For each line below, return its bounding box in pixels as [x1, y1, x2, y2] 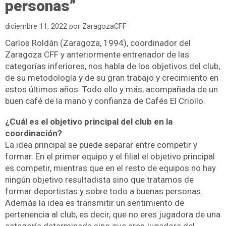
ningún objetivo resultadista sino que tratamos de [5, 175, 194, 185]
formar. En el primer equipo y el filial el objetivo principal [5, 151, 215, 162]
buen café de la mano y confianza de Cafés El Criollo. [5, 95, 205, 106]
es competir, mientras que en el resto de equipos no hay [5, 163, 216, 174]
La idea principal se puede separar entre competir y [5, 140, 197, 150]
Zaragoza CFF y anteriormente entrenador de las [5, 49, 189, 60]
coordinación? [5, 128, 62, 139]
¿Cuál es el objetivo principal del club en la [5, 117, 173, 127]
